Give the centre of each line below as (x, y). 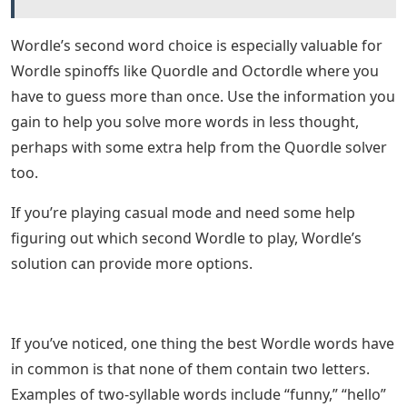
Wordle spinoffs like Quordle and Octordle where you (195, 71)
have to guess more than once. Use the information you (203, 97)
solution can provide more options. (132, 264)
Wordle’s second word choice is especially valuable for (197, 46)
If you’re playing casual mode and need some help (183, 213)
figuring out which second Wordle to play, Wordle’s (186, 238)
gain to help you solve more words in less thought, (185, 122)
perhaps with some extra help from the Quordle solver (199, 148)
